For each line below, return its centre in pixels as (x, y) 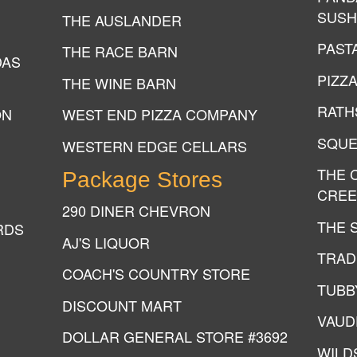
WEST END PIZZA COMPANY (160, 114)
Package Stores (142, 180)
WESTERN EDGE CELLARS (155, 145)
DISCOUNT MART (122, 305)
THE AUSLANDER (122, 20)
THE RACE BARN (120, 51)
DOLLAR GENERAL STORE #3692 (175, 336)
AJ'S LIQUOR (106, 242)
